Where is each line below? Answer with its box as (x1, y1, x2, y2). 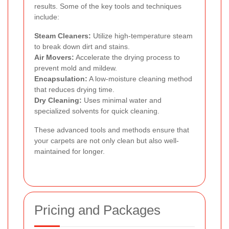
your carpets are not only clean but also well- (34, 136, 179, 145)
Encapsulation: (34, 74, 87, 83)
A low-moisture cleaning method (87, 74, 192, 83)
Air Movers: (34, 53, 74, 61)
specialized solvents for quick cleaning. (34, 106, 159, 115)
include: (34, 12, 59, 21)
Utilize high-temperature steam (91, 31, 193, 40)
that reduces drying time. (34, 85, 114, 94)
